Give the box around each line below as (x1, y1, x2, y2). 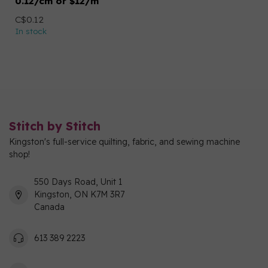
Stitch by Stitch (9, 118, 100, 133)
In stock (15, 26, 47, 36)
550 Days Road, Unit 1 (34, 176, 122, 187)
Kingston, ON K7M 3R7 (34, 189, 124, 200)
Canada (34, 202, 65, 212)
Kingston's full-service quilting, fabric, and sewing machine (9, 136, 240, 147)
